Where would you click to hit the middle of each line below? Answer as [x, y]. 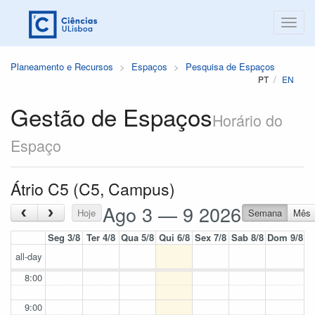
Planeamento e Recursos [62, 66]
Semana [265, 213]
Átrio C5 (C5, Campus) [93, 189]
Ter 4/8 [101, 237]
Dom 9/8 [285, 237]
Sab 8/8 [247, 237]
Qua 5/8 [137, 237]
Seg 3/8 [64, 237]
